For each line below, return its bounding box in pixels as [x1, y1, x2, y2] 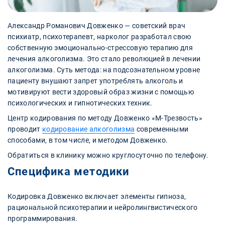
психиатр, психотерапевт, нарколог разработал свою [8, 32, 191, 41]
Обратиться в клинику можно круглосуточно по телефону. [8, 151, 208, 159]
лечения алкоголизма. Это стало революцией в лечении [8, 54, 201, 63]
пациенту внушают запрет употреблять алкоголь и [8, 76, 183, 85]
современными [135, 125, 189, 133]
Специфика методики [8, 165, 130, 178]
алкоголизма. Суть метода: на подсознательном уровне [8, 65, 200, 74]
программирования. [8, 214, 78, 222]
